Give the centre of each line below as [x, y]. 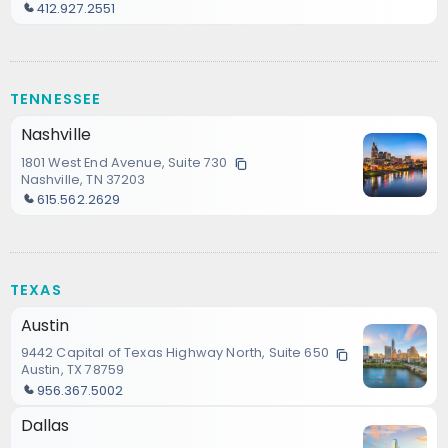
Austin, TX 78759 [72, 370]
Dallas [45, 426]
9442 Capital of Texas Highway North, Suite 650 [174, 353]
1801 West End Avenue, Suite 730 [124, 162]
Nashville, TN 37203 [83, 179]
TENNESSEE [56, 98]
